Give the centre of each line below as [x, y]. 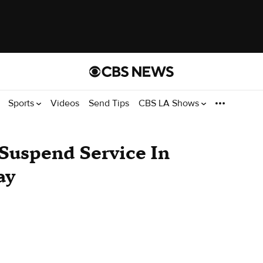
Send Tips [109, 103]
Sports [22, 103]
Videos [65, 103]
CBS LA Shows [170, 103]
